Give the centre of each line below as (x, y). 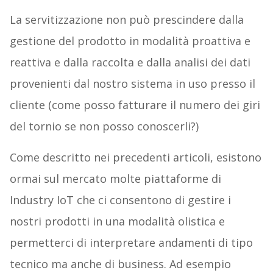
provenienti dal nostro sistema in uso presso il (132, 83)
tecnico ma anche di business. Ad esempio (120, 264)
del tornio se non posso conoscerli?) (104, 126)
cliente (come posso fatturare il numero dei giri (135, 105)
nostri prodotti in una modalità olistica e (117, 221)
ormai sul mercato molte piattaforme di (115, 178)
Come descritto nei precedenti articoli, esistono (135, 157)
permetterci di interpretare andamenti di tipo (131, 242)
